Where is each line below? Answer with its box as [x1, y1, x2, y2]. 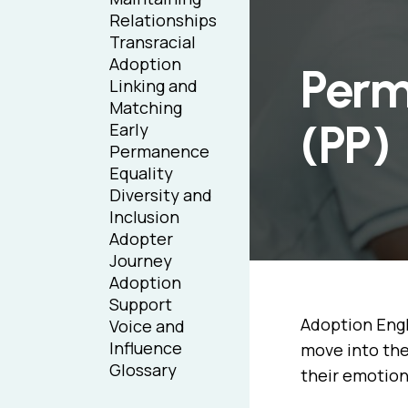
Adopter [109, 228, 173, 250]
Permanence [109, 140, 209, 162]
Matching [109, 97, 182, 118]
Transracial [109, 31, 196, 53]
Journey [109, 250, 172, 271]
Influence [109, 337, 182, 359]
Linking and [109, 75, 198, 97]
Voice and [109, 315, 185, 337]
